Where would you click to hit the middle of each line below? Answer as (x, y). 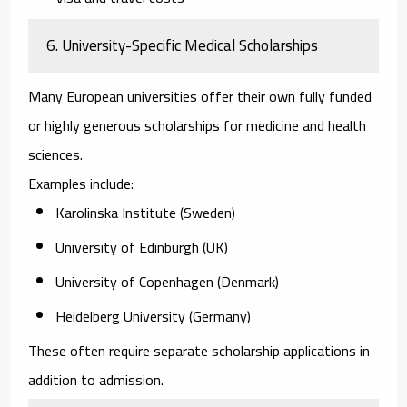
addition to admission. (96, 379)
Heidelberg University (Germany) (154, 316)
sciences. (56, 154)
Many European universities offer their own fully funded (200, 96)
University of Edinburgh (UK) (142, 247)
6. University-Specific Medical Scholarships (183, 45)
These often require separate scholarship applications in (199, 350)
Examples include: (81, 183)
